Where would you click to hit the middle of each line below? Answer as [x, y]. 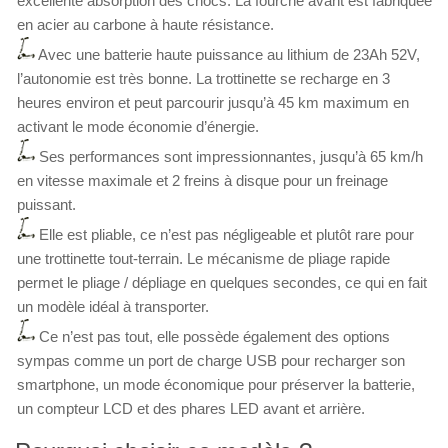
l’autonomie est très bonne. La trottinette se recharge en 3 [203, 79]
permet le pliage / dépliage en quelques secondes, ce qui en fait [222, 283]
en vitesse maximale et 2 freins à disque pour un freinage [202, 181]
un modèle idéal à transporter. [113, 307]
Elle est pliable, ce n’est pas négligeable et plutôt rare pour [226, 235]
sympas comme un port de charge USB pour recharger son [211, 361]
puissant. [46, 205]
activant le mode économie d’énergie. [138, 127]
